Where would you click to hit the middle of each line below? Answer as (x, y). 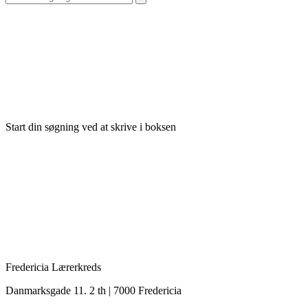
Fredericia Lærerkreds (53, 267)
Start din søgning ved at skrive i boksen (91, 126)
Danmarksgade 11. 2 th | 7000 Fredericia (93, 290)
